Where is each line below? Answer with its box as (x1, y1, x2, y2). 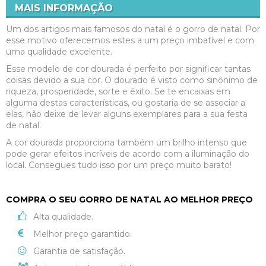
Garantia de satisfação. (33, 246, 125, 257)
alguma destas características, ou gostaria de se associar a (6, 97, 245, 109)
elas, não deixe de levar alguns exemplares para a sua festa (6, 109, 248, 120)
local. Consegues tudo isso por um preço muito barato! (6, 160, 232, 171)
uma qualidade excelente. (6, 46, 112, 58)
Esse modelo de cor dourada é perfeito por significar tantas (6, 64, 251, 75)
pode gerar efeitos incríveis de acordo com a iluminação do (6, 148, 249, 160)
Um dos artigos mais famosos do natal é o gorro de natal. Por (6, 24, 260, 35)
